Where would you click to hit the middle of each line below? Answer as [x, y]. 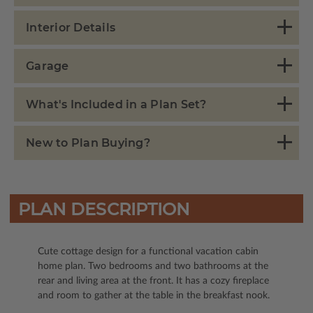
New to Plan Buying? [88, 143]
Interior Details [71, 27]
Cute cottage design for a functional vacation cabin [148, 251]
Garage [48, 66]
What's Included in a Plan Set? [116, 104]
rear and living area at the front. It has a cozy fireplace [153, 281]
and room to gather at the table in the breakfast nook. [154, 295]
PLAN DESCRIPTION [104, 209]
